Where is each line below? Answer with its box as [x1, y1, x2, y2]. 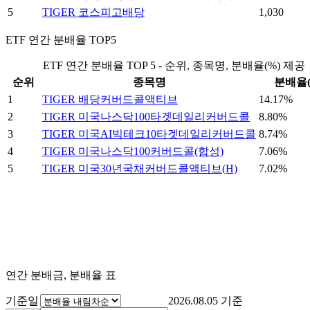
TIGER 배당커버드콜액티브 [42, 93, 178, 106]
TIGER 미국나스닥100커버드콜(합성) [42, 145, 224, 158]
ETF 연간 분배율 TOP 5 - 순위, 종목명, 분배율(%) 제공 [42, 60, 305, 72]
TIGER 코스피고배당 [42, 6, 145, 19]
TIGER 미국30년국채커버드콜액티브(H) [42, 163, 237, 175]
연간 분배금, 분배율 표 [6, 269, 116, 282]
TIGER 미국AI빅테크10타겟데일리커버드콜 [42, 128, 256, 140]
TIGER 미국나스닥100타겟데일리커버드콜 [42, 111, 250, 123]
